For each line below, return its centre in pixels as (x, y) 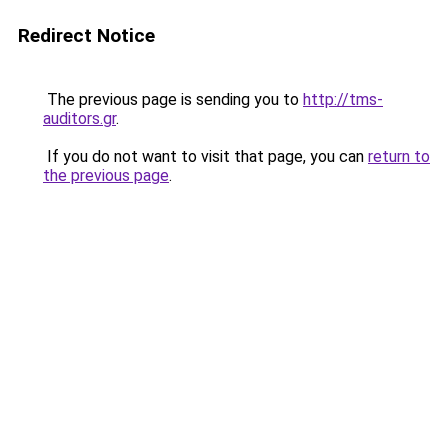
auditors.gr (79, 118)
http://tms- (343, 99)
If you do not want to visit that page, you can (205, 156)
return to (399, 156)
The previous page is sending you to (173, 99)
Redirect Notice (86, 35)
